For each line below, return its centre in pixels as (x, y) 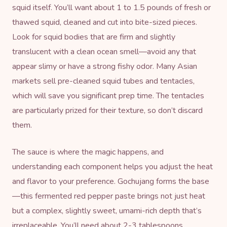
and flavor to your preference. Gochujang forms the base (111, 181)
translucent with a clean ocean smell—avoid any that (104, 51)
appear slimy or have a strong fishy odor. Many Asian (105, 66)
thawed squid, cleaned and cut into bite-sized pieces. (105, 22)
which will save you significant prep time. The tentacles (108, 96)
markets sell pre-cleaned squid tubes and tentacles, (103, 81)
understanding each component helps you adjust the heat (112, 166)
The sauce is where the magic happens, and (88, 152)
